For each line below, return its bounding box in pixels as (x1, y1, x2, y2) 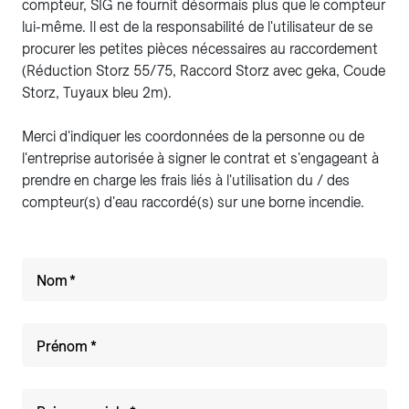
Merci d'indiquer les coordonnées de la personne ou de (22, 128, 364, 145)
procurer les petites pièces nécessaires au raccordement (22, 40, 378, 58)
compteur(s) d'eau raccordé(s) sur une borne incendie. (22, 194, 364, 211)
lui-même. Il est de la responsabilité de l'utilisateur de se (22, 18, 372, 36)
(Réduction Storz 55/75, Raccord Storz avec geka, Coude (22, 62, 385, 79)
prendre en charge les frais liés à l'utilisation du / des (22, 172, 350, 189)
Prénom (37, 338, 88, 355)
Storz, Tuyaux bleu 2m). (22, 84, 172, 101)
